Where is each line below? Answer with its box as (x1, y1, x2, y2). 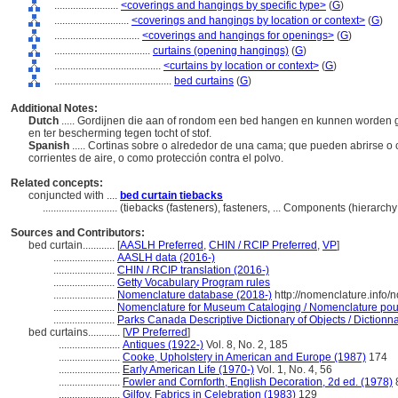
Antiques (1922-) (123, 338, 203, 351)
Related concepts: (11, 177, 103, 189)
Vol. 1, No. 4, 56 (254, 363, 332, 376)
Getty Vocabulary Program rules (117, 276, 270, 289)
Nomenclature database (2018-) (117, 289, 272, 301)
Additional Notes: (11, 102, 98, 115)
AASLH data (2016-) (117, 251, 215, 264)
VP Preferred (125, 326, 187, 338)
